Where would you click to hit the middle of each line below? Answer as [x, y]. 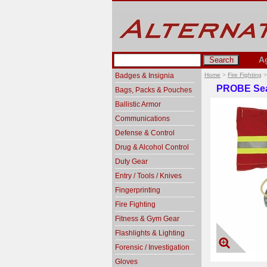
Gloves [126, 262]
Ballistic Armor [138, 104]
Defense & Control [145, 133]
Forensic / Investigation [152, 247]
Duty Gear [131, 162]
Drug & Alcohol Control [152, 147]
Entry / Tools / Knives [148, 176]
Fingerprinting [138, 190]
